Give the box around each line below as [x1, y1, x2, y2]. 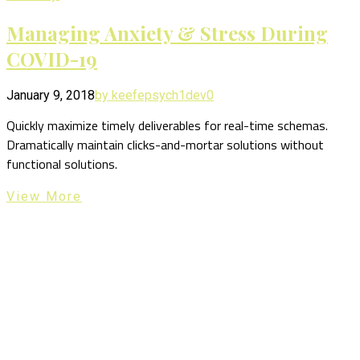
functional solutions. [6, 153, 117, 174]
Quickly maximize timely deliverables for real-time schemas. [6, 115, 328, 135]
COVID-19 [6, 45, 97, 72]
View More [6, 188, 82, 204]
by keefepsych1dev [95, 87, 207, 103]
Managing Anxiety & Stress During [6, 19, 328, 46]
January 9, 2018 [6, 87, 95, 103]
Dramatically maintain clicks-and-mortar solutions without [6, 134, 324, 154]
